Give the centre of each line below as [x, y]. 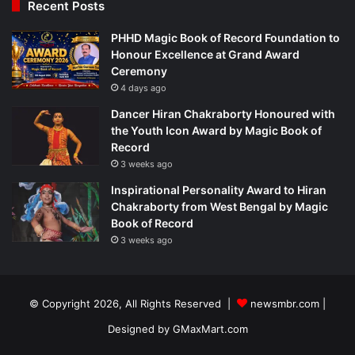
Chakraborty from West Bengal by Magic [219, 206]
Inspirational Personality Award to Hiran [219, 189]
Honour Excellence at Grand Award [205, 54]
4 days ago [143, 88]
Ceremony [139, 71]
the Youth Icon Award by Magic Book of [216, 130]
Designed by [140, 328]
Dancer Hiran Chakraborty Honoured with [223, 113]
